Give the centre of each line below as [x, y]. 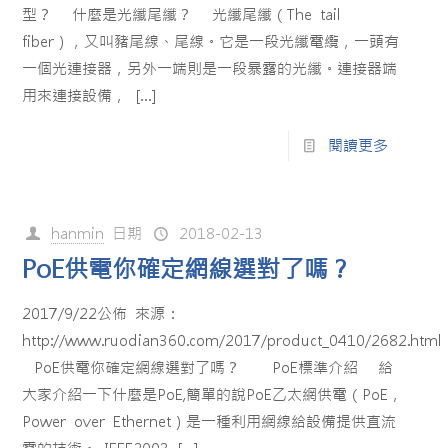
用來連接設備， [75, 95]
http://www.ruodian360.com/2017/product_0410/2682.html [232, 340]
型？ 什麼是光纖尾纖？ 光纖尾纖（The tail [182, 14]
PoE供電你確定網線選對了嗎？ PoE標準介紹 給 [208, 367]
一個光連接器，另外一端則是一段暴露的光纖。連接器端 [210, 68]
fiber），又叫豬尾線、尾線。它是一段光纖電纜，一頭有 [211, 41]
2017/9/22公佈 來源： [101, 313]
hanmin [78, 233]
